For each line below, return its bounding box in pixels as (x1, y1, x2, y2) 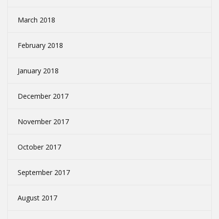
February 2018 (18, 41, 63, 50)
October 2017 (18, 142, 61, 152)
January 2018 (18, 66, 59, 76)
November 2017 (18, 117, 69, 127)
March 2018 (18, 15, 55, 25)
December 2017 (18, 91, 68, 101)
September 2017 (18, 168, 70, 177)
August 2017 (18, 193, 57, 203)
